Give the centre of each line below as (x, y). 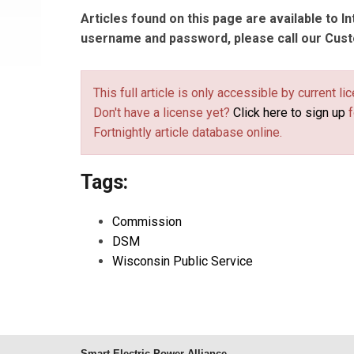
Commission (147, 222)
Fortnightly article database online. (188, 132)
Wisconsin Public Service (183, 261)
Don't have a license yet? (163, 113)
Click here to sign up (289, 113)
